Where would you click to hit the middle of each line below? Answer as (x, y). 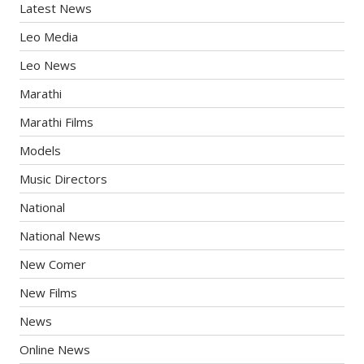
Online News (55, 349)
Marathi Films (57, 121)
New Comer (53, 264)
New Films (49, 292)
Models (41, 150)
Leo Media (49, 36)
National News (61, 235)
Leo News (48, 65)
